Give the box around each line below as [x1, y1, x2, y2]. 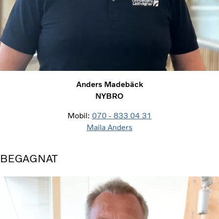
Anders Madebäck [76, 79, 143, 89]
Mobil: [67, 110, 92, 120]
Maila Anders [87, 122, 132, 132]
